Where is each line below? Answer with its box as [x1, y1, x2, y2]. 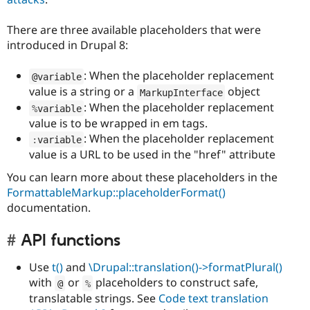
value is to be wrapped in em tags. [29, 116, 208, 131]
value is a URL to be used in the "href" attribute [29, 147, 275, 163]
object [225, 84, 260, 100]
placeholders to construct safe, [93, 275, 258, 291]
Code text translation [158, 291, 268, 307]
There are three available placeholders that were [7, 22, 261, 38]
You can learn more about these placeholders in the [7, 170, 277, 185]
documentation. [7, 200, 91, 216]
